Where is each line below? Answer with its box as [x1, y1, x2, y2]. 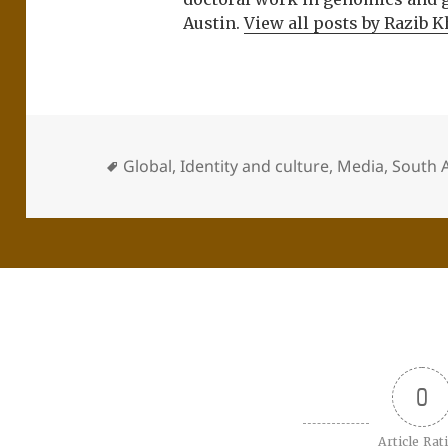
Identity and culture [180, 155, 330, 178]
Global [123, 155, 173, 178]
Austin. [183, 12, 245, 33]
